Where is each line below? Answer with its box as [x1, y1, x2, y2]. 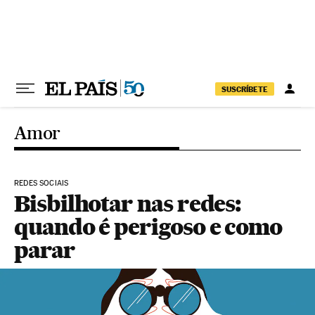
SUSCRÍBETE [221, 84, 268, 94]
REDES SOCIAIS [14, 179, 69, 188]
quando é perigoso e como [14, 213, 283, 240]
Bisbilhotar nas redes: [14, 190, 241, 217]
